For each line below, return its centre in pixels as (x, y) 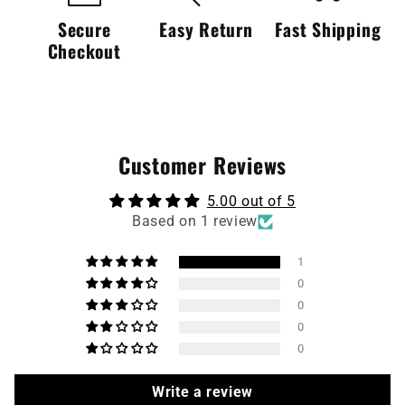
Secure (84, 30)
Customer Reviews (202, 165)
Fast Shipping (328, 30)
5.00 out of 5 (251, 202)
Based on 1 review (195, 221)
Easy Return (206, 30)
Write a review (202, 392)
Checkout (84, 52)
